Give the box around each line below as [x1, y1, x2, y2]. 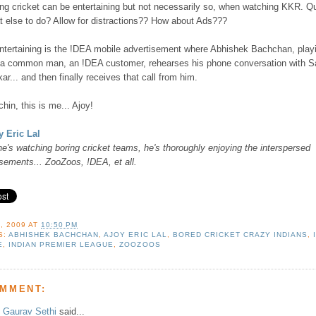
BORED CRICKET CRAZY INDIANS [172, 230, 308, 238]
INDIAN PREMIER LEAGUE [8, 240, 114, 248]
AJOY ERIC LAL [104, 230, 167, 238]
